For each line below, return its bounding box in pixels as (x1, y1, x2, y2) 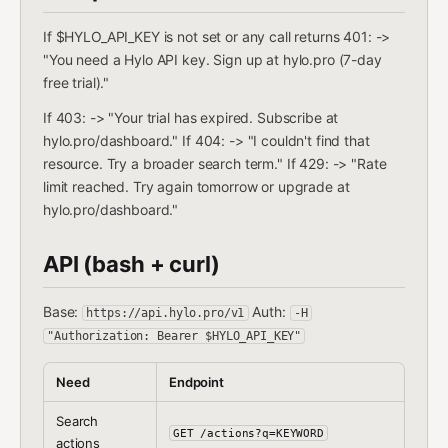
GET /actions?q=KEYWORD (173, 426, 324, 440)
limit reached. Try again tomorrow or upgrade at (43, 178, 350, 195)
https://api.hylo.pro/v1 (86, 306, 245, 320)
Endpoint (169, 374, 224, 390)
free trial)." (43, 74, 110, 91)
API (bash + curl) (43, 251, 220, 277)
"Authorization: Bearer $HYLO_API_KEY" (47, 329, 302, 343)
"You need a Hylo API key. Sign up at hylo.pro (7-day (43, 51, 382, 68)
